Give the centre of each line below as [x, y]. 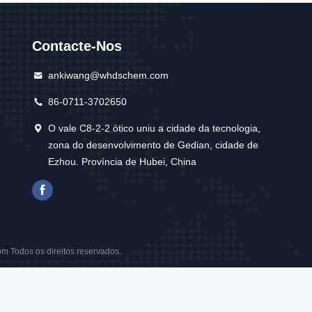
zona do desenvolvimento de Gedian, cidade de [154, 145]
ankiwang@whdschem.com [109, 75]
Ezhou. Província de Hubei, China [123, 162]
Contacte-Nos [77, 46]
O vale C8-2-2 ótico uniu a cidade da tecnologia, [155, 128]
